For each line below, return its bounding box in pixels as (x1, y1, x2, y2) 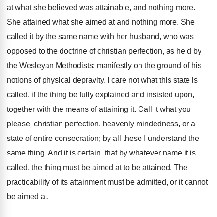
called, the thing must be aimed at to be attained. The (7, 163, 187, 171)
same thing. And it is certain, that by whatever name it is (7, 149, 196, 157)
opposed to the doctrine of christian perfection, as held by (7, 47, 201, 55)
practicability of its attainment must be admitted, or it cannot (7, 178, 208, 186)
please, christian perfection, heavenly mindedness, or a (7, 120, 195, 128)
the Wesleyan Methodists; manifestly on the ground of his (7, 62, 201, 70)
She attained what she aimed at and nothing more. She (7, 18, 195, 26)
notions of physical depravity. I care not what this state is (7, 76, 198, 84)
